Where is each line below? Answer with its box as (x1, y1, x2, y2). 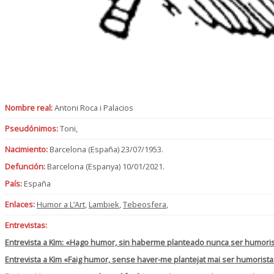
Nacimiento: (5, 144, 48, 155)
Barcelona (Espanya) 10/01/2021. (45, 161, 165, 172)
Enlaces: (5, 199, 35, 210)
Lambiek (89, 199, 119, 210)
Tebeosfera (123, 199, 166, 210)
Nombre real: (5, 102, 53, 114)
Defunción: (5, 161, 45, 172)
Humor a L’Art (37, 199, 85, 210)
